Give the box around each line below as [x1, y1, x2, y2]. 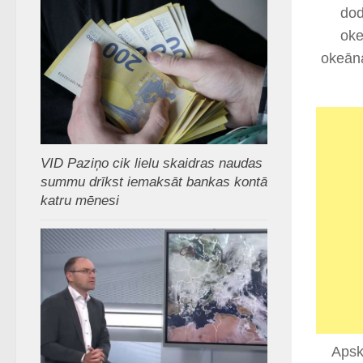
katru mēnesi [41, 193, 119, 209]
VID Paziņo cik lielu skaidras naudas [41, 156, 263, 172]
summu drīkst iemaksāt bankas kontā [41, 174, 267, 190]
